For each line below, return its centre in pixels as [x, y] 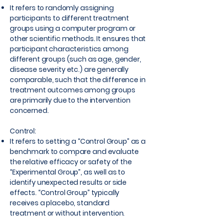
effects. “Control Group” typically [65, 193]
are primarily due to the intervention [70, 100]
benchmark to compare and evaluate [74, 152]
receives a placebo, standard [60, 203]
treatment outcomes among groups [73, 90]
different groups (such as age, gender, [76, 59]
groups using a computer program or [73, 28]
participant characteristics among [69, 49]
